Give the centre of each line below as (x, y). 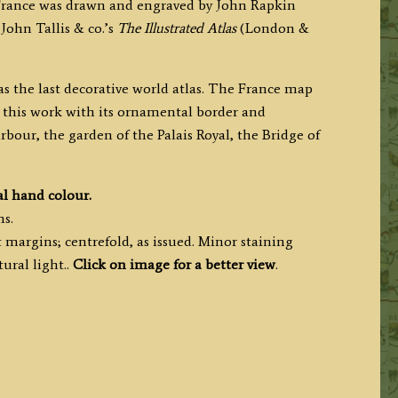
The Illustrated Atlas (176, 28)
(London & (272, 28)
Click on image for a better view (174, 264)
